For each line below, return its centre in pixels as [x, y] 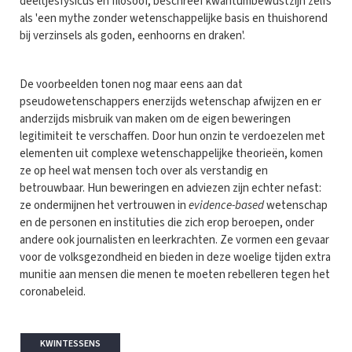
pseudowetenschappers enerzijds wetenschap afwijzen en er [170, 101]
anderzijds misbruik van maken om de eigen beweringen [155, 119]
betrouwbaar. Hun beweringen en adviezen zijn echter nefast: [170, 188]
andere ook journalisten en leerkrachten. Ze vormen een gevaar [174, 240]
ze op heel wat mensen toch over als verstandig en [144, 170]
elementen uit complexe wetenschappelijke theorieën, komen [171, 153]
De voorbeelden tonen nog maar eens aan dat [131, 84]
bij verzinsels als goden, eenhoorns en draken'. [132, 35]
